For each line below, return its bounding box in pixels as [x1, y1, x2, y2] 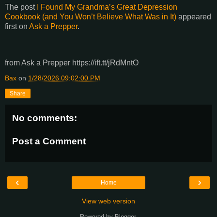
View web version [82, 197, 135, 205]
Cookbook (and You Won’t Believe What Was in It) [5, 12, 176, 21]
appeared [176, 12, 211, 21]
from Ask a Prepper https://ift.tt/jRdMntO [5, 59, 139, 67]
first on [5, 22, 29, 31]
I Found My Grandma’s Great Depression [37, 2, 177, 11]
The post [5, 2, 37, 11]
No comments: [12, 113, 77, 124]
